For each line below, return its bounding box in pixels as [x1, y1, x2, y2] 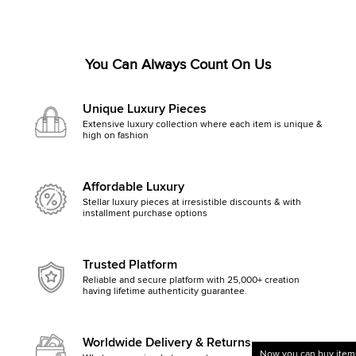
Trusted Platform [83, 257, 177, 271]
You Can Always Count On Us [85, 57, 271, 72]
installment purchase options [83, 208, 207, 219]
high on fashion [83, 130, 149, 141]
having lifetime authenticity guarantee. [83, 286, 247, 296]
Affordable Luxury [83, 180, 184, 193]
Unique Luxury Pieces [83, 102, 207, 115]
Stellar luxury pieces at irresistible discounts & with [83, 197, 301, 207]
